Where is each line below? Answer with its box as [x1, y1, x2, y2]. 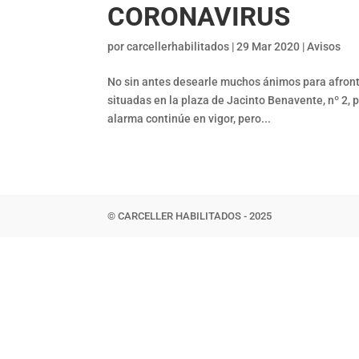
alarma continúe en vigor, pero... [107, 112, 272, 125]
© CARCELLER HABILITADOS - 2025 [107, 210, 272, 222]
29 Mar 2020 [236, 40, 301, 53]
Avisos [307, 40, 341, 53]
